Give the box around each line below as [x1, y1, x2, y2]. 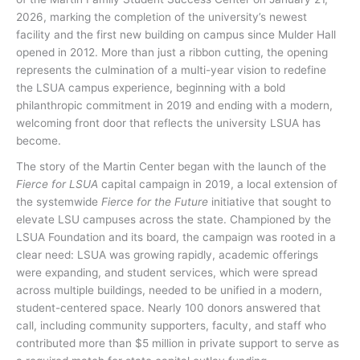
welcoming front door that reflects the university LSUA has [16, 117, 321, 130]
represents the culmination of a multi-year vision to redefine [16, 63, 326, 77]
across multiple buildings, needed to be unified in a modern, [16, 284, 322, 297]
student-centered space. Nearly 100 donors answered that [16, 301, 321, 315]
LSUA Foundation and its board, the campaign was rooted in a [16, 231, 336, 244]
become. [16, 134, 61, 148]
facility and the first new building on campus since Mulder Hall [16, 28, 336, 42]
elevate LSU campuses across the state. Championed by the [16, 213, 331, 227]
